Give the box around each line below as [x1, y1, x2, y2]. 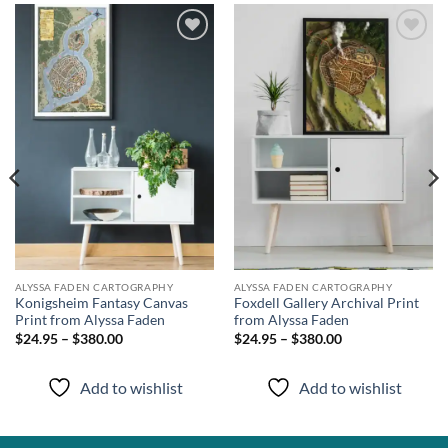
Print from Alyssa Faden [14, 312, 165, 329]
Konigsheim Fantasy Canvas [14, 295, 188, 312]
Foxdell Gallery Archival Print [233, 295, 419, 312]
